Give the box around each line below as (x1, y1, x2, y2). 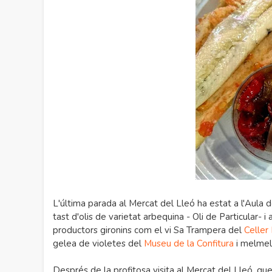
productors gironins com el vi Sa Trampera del (53, 224, 244, 236)
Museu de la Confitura (144, 237, 234, 250)
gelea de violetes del (53, 237, 144, 250)
